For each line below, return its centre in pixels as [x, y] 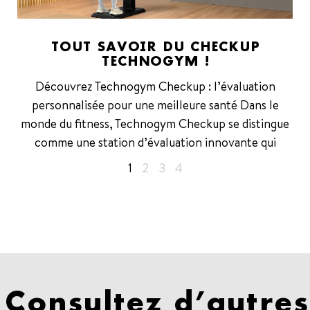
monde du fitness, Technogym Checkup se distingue [155, 123]
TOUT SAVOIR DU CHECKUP [155, 46]
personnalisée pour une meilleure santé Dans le [155, 104]
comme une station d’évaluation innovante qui [155, 142]
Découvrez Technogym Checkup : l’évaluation [155, 86]
